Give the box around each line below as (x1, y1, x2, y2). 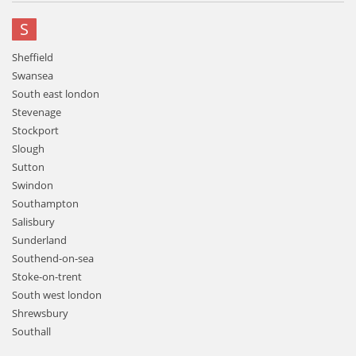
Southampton (12, 196, 79, 211)
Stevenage (12, 105, 61, 119)
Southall (12, 324, 51, 339)
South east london (12, 87, 99, 101)
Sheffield (12, 50, 53, 64)
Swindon (12, 178, 53, 192)
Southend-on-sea (12, 251, 94, 265)
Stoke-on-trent (12, 269, 82, 284)
